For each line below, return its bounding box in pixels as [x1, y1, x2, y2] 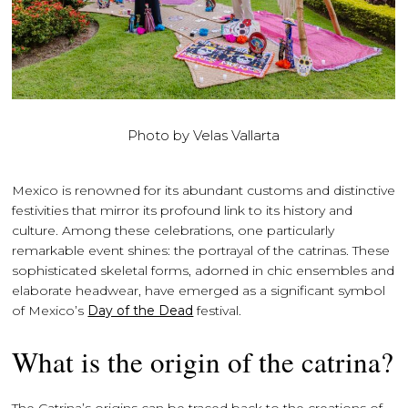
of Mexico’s [12, 302, 88, 319]
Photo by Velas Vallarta [127, 127, 280, 144]
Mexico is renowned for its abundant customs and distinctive [12, 182, 396, 199]
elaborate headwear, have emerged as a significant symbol [12, 282, 386, 299]
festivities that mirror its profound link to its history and [12, 202, 353, 219]
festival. [193, 302, 242, 319]
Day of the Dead [87, 302, 194, 319]
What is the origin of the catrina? [12, 342, 394, 381]
